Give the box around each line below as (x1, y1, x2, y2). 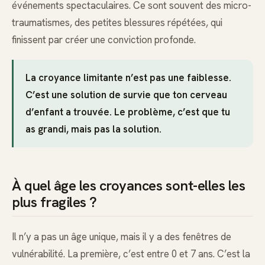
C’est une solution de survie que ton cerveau (25, 88, 227, 102)
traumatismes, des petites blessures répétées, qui (12, 16, 222, 30)
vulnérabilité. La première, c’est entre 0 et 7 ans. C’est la (12, 247, 250, 260)
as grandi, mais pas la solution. (25, 122, 161, 136)
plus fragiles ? (12, 192, 97, 211)
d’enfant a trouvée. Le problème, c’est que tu (25, 105, 230, 119)
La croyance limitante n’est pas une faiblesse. (25, 71, 231, 85)
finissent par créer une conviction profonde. (12, 33, 196, 47)
